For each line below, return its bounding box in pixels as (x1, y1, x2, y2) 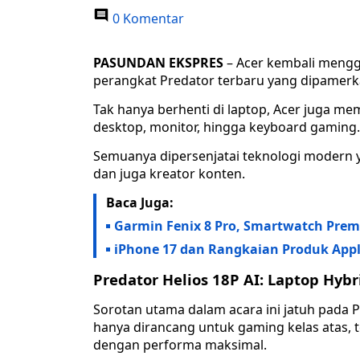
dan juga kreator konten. (93, 165, 245, 183)
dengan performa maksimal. (93, 336, 267, 354)
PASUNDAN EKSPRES (93, 54, 223, 72)
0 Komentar (109, 10, 184, 28)
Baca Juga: (106, 194, 174, 212)
